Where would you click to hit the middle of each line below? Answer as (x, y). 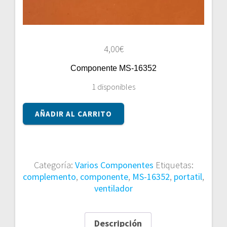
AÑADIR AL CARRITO (73, 114)
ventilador (113, 188)
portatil (188, 177)
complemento (49, 177)
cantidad (39, 143)
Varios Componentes (114, 165)
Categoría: (54, 165)
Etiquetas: (174, 165)
